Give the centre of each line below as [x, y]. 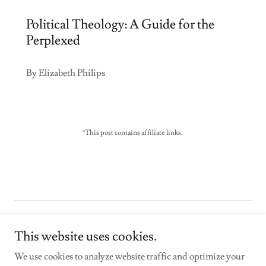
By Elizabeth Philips [66, 73]
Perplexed [53, 41]
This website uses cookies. [85, 237]
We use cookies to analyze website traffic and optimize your [129, 256]
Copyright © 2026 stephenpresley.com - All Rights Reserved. [133, 221]
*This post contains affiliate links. [133, 133]
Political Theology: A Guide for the [120, 25]
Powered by [133, 248]
